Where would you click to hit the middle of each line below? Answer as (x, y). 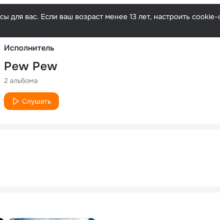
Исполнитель (29, 48)
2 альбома (21, 80)
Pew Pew (31, 66)
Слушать (37, 101)
